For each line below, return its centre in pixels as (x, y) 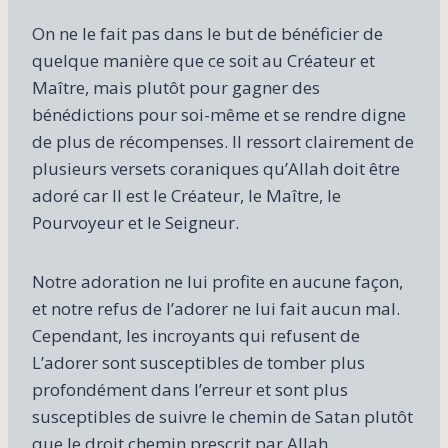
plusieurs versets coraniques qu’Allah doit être (216, 168)
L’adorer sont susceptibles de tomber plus (198, 362)
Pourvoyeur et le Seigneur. (135, 222)
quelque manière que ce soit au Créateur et (203, 60)
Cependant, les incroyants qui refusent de (196, 335)
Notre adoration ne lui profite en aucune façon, (217, 281)
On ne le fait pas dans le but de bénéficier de (207, 33)
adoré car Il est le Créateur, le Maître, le (186, 195)
